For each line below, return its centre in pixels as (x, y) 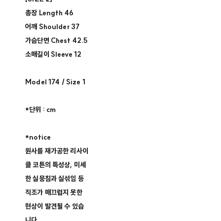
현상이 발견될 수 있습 (55, 206)
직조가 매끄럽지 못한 (54, 193)
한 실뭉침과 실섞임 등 (55, 179)
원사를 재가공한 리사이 (57, 151)
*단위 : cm (41, 110)
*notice (38, 137)
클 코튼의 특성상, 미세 (56, 165)
